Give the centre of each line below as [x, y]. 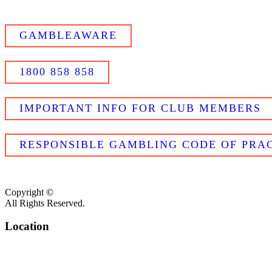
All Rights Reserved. [45, 203]
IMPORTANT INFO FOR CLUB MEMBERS [140, 108]
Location [27, 226]
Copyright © [29, 192]
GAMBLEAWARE [68, 35]
